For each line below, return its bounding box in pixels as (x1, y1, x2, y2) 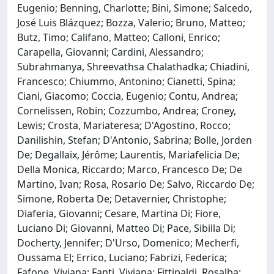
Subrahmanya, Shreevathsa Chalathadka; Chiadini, (17, 59, 250, 73)
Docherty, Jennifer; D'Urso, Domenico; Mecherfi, (17, 235, 239, 250)
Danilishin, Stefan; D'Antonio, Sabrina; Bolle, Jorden (17, 133, 252, 147)
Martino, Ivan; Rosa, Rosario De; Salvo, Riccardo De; (17, 177, 254, 191)
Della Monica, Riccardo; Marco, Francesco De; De (17, 162, 242, 176)
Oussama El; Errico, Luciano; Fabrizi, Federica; (17, 250, 227, 264)
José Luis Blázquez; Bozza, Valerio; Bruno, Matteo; (17, 15, 245, 29)
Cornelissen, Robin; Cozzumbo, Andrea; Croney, (17, 103, 236, 117)
